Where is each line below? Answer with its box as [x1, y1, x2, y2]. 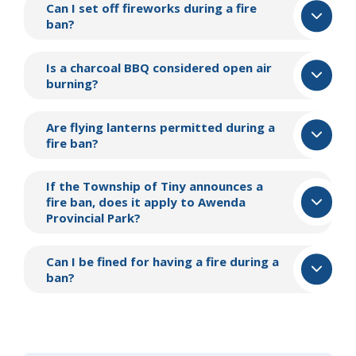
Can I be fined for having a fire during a [46, 253, 280, 270]
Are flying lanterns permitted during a [46, 118, 276, 135]
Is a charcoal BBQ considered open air [46, 60, 273, 76]
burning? [46, 75, 99, 92]
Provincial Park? [46, 210, 141, 226]
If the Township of [46, 178, 161, 195]
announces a [186, 178, 264, 195]
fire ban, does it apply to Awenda [46, 194, 246, 211]
